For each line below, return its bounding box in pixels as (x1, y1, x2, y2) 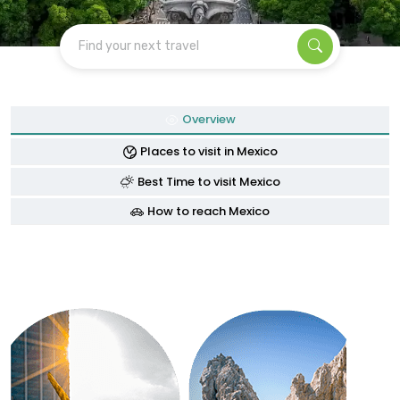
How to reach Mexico (147, 203, 270, 221)
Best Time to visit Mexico (137, 172, 280, 190)
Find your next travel (79, 38, 199, 54)
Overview (181, 111, 236, 129)
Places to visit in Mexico (139, 142, 278, 160)
